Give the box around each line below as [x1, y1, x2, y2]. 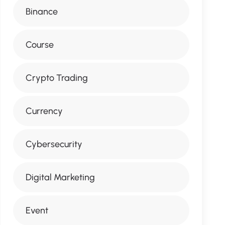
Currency [25, 105, 63, 117]
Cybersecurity [25, 139, 82, 150]
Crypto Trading [25, 72, 88, 83]
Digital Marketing [25, 172, 95, 183]
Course [25, 39, 54, 50]
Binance [25, 6, 58, 17]
